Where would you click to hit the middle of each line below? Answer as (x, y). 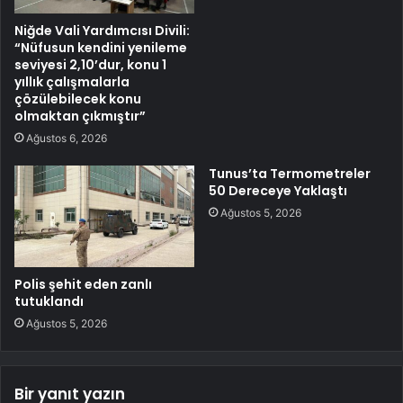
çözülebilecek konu (78, 99)
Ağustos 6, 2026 (67, 138)
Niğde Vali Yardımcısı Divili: (102, 30)
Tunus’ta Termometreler (290, 173)
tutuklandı (49, 301)
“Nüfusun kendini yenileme (101, 47)
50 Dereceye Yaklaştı (278, 190)
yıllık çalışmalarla (72, 81)
